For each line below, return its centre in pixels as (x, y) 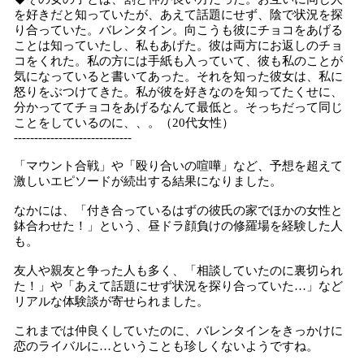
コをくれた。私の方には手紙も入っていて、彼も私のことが (178, 61)
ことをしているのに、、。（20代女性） (124, 123)
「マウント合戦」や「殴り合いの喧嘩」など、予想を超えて (178, 166)
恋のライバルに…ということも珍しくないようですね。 (166, 346)
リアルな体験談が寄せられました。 (111, 301)
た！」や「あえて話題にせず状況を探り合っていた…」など (178, 286)
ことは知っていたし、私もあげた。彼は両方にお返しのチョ (178, 45)
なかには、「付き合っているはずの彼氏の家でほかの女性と (178, 210)
